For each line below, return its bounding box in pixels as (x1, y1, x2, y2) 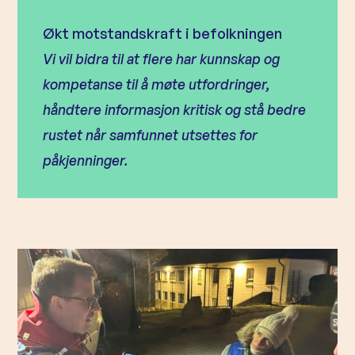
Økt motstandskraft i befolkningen (43, 25, 283, 42)
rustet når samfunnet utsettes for (43, 126, 258, 143)
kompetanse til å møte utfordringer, (43, 75, 271, 93)
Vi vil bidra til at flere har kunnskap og (43, 50, 281, 67)
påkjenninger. (43, 151, 129, 169)
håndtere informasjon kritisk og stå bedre (43, 101, 307, 118)
